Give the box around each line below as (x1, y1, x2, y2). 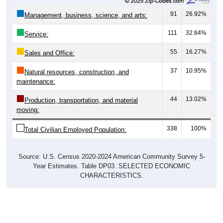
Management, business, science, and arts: (24, 11, 147, 19)
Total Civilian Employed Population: (24, 126, 126, 134)
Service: (24, 30, 48, 38)
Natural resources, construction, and (24, 68, 129, 76)
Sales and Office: (24, 49, 75, 57)
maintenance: (16, 78, 55, 86)
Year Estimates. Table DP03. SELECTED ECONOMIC (33, 162, 190, 170)
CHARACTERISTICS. (80, 172, 143, 180)
